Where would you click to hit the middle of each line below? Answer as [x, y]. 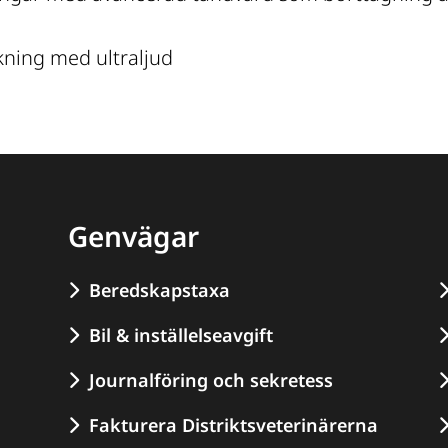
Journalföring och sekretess [211, 380]
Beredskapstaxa [160, 290]
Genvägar [134, 236]
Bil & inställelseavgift [181, 335]
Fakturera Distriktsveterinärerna [234, 425]
